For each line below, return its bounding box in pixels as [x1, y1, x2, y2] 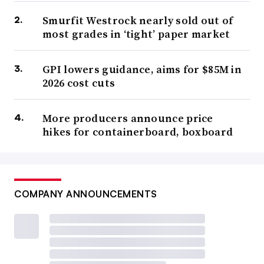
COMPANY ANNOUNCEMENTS [14, 188, 157, 200]
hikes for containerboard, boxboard [42, 124, 233, 140]
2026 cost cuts [42, 75, 115, 91]
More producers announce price [42, 111, 213, 126]
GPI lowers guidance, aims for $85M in [42, 62, 242, 77]
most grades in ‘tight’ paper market [42, 27, 230, 42]
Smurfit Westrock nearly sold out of [42, 13, 233, 28]
